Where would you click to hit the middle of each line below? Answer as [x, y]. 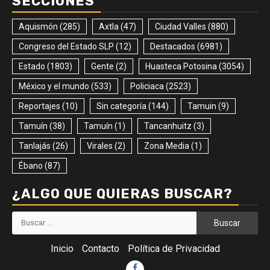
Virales [100, 146]
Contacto [100, 248]
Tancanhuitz [168, 126]
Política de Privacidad [174, 248]
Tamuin [202, 106]
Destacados [173, 46]
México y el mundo [54, 86]
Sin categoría [121, 106]
